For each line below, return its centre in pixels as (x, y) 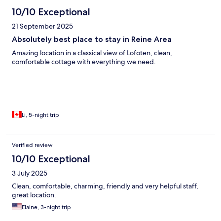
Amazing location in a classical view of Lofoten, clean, (92, 53)
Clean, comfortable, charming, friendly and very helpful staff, (105, 186)
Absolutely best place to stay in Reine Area (92, 39)
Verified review (32, 145)
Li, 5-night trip (40, 115)
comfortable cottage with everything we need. (84, 62)
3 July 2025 (30, 173)
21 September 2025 (42, 26)
